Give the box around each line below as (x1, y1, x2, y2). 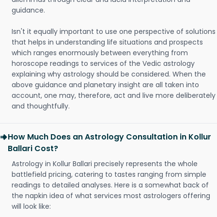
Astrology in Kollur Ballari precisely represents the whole (12, 159, 198, 169)
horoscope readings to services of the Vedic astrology (12, 59, 195, 68)
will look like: (12, 201, 51, 211)
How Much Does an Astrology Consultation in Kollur (8, 131, 211, 142)
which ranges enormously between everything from (12, 48, 188, 58)
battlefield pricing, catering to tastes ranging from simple (12, 170, 206, 179)
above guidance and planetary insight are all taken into (12, 80, 199, 90)
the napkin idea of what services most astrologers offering (12, 191, 210, 201)
